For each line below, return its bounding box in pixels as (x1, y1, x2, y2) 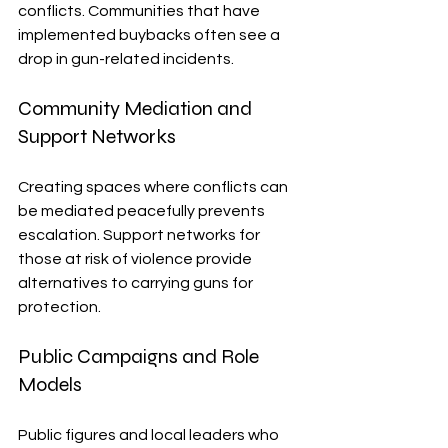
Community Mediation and (18, 96, 256, 122)
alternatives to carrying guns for (18, 275, 256, 292)
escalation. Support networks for (18, 227, 263, 244)
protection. (18, 299, 101, 316)
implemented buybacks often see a (18, 27, 283, 44)
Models (18, 372, 82, 398)
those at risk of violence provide (18, 251, 255, 268)
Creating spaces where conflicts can (18, 179, 291, 196)
